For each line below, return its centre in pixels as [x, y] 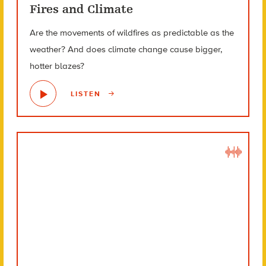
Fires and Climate [81, 9]
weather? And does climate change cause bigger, [126, 50]
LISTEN [87, 94]
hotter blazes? [57, 66]
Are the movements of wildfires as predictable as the [132, 33]
